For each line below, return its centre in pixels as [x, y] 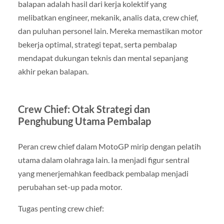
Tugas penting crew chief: [61, 208]
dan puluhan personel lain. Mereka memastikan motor [110, 31]
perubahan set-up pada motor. [70, 187]
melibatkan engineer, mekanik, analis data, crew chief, [108, 17]
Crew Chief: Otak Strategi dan [84, 109]
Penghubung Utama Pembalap [84, 121]
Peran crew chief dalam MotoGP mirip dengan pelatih [109, 146]
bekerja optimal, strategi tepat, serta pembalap [97, 44]
